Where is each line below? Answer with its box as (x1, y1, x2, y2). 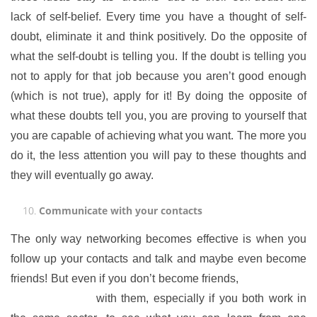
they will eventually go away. (11, 169, 154, 181)
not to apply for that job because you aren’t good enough (11, 70, 306, 82)
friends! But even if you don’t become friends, (11, 272, 243, 284)
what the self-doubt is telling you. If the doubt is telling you (11, 50, 306, 62)
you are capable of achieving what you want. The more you (11, 129, 306, 142)
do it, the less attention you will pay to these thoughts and (11, 149, 306, 161)
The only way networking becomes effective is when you (11, 233, 306, 245)
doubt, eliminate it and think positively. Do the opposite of (11, 30, 306, 42)
